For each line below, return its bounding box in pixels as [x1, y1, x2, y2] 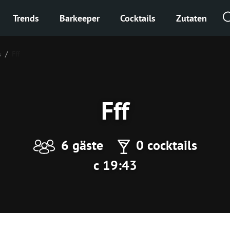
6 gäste [61, 137, 103, 154]
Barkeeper [60, 12, 100, 24]
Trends [13, 12, 39, 24]
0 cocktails [136, 137, 197, 154]
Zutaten [176, 12, 207, 24]
